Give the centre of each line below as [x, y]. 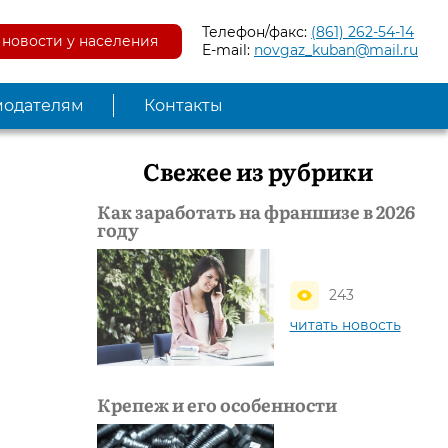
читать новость [345, 324]
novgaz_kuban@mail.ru [336, 50]
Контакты [183, 105]
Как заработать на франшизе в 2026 [256, 211]
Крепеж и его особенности [217, 405]
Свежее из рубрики [257, 170]
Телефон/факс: [256, 32]
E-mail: [228, 50]
